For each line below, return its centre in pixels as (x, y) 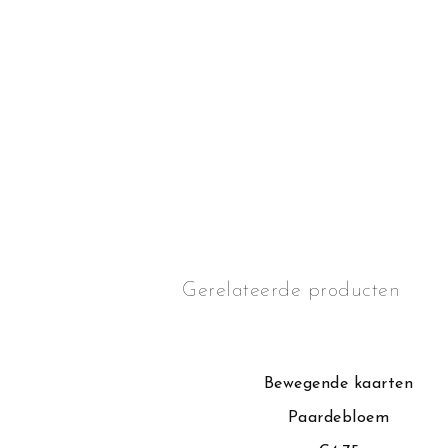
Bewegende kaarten (338, 384)
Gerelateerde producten (291, 291)
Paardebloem (338, 418)
